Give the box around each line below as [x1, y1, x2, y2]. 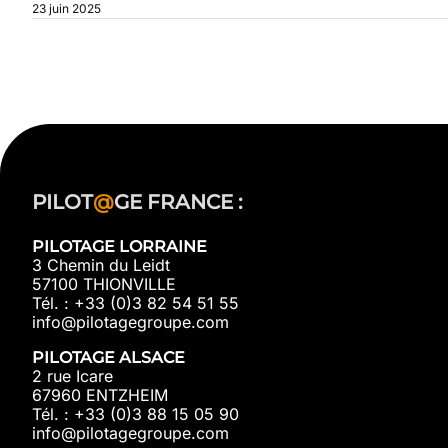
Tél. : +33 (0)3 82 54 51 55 [32, 293, 239, 314]
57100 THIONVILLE [32, 274, 176, 295]
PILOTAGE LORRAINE [32, 237, 207, 257]
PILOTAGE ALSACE [32, 348, 185, 368]
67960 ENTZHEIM [32, 385, 168, 406]
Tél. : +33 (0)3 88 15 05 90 [32, 404, 239, 425]
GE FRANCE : [114, 190, 243, 215]
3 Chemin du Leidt [32, 255, 170, 276]
